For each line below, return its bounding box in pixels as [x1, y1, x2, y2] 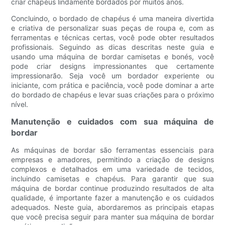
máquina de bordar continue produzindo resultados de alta [11, 184, 214, 193]
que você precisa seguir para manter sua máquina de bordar [11, 212, 214, 221]
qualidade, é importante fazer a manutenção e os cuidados [11, 193, 214, 202]
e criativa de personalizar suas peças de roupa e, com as [11, 24, 214, 33]
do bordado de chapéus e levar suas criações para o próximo [11, 90, 214, 99]
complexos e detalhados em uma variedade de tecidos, [11, 165, 214, 174]
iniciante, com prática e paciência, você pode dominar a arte [11, 81, 214, 90]
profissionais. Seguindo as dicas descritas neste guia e [11, 43, 214, 52]
